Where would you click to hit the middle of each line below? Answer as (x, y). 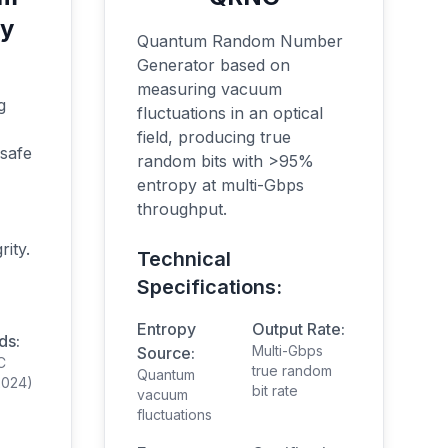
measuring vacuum (209, 89)
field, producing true (214, 137)
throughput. (182, 209)
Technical (184, 259)
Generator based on (213, 65)
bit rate (275, 390)
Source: (166, 353)
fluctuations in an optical (230, 113)
